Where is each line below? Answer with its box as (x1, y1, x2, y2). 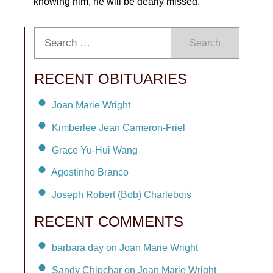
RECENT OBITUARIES (34, 71, 187, 87)
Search (190, 38, 221, 48)
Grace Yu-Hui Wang (52, 144, 138, 155)
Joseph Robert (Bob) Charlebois (52, 190, 191, 200)
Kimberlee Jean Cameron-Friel (52, 122, 185, 133)
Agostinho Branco (51, 167, 129, 178)
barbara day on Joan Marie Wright (52, 242, 198, 253)
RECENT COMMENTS (34, 213, 183, 230)
